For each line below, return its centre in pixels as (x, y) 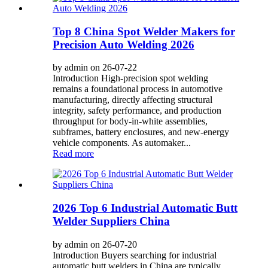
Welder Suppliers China (111, 221)
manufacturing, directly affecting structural (133, 100)
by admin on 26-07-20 (95, 244)
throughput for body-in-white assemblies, (130, 121)
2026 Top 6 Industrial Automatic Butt (145, 208)
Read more (73, 154)
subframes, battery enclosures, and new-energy (141, 132)
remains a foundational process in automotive (138, 89)
